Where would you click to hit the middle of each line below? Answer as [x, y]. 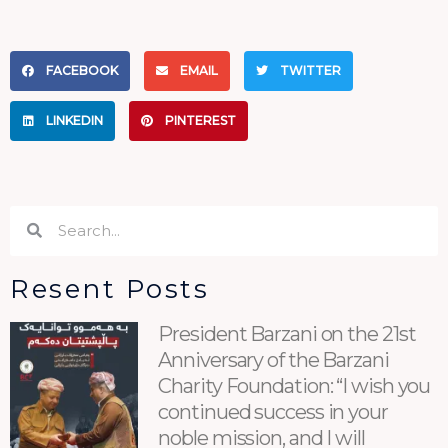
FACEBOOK [82, 71]
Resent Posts [109, 288]
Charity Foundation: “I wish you [294, 385]
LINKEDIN [74, 121]
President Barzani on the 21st [287, 333]
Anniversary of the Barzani [273, 359]
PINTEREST [200, 121]
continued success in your [273, 411]
